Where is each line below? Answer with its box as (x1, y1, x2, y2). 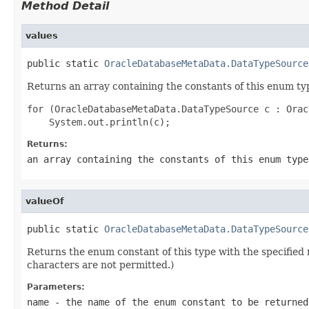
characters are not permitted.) (27, 259, 174, 270)
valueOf (26, 195, 64, 206)
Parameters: (27, 281, 85, 292)
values (26, 30, 58, 41)
